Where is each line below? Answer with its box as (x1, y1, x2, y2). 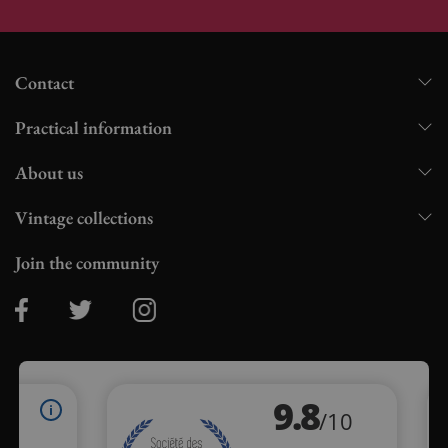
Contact (15, 70, 74, 94)
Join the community (15, 250, 159, 274)
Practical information (15, 115, 172, 139)
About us (15, 160, 83, 184)
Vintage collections (15, 205, 153, 229)
